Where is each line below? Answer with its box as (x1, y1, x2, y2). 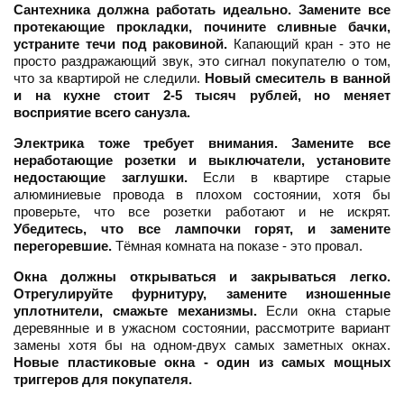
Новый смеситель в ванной (205, 70, 390, 87)
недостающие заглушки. (14, 170, 188, 186)
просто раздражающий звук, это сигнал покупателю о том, (14, 53, 390, 69)
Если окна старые (256, 303, 391, 319)
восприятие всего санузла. (14, 105, 190, 121)
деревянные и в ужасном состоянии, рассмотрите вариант (14, 320, 390, 336)
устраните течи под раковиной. (14, 36, 228, 52)
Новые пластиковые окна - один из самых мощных (14, 354, 390, 371)
